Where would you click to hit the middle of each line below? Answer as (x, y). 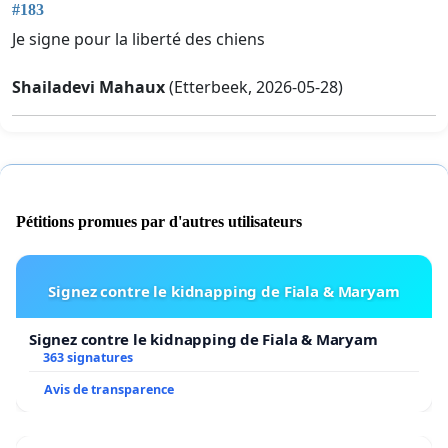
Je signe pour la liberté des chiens (138, 38)
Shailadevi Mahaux (88, 86)
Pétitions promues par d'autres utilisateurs (159, 222)
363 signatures (87, 358)
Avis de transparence (109, 390)
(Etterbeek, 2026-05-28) (254, 86)
